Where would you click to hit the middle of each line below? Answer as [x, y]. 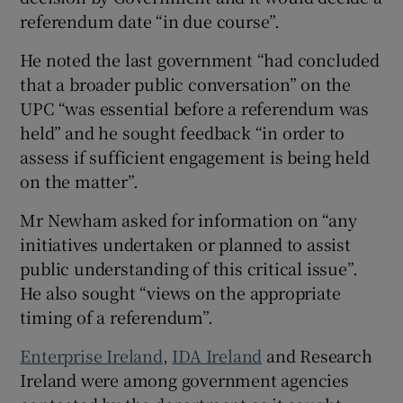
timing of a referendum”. [116, 316]
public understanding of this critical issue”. [189, 268]
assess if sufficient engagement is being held [195, 156]
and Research [317, 355]
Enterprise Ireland [91, 355]
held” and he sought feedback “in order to [183, 132]
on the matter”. [79, 180]
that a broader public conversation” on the [186, 83]
